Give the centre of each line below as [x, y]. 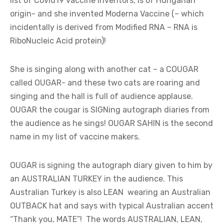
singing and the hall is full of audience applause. [101, 96]
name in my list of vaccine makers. [75, 137]
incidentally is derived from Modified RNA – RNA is [104, 27]
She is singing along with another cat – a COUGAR [104, 69]
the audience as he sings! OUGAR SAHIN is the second [111, 123]
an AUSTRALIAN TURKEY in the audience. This [96, 179]
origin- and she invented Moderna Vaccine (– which [107, 14]
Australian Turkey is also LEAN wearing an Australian [110, 192]
